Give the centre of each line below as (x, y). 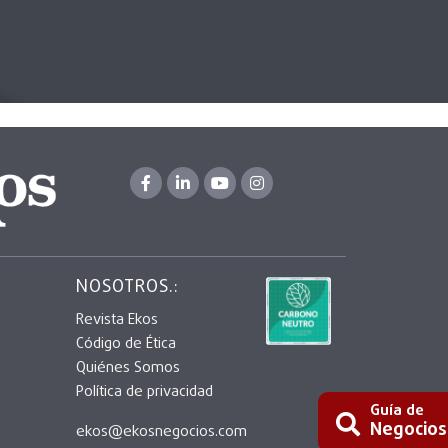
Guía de (396, 411)
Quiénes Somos (128, 368)
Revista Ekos (117, 320)
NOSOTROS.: (127, 288)
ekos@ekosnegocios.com (161, 432)
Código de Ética (126, 344)
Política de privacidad (144, 392)
